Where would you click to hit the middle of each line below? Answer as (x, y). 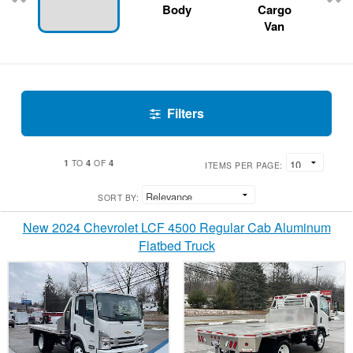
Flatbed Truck (176, 246)
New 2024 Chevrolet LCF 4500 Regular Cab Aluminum (176, 228)
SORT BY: (118, 198)
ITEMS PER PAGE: (244, 165)
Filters (185, 113)
